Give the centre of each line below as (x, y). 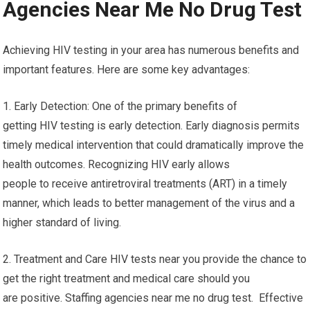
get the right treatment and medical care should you (127, 279)
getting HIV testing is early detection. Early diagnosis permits (152, 126)
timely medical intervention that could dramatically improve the (154, 145)
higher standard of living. (62, 222)
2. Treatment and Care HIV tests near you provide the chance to (155, 259)
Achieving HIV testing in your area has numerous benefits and (151, 50)
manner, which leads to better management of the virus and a (149, 203)
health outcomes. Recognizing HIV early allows (117, 164)
